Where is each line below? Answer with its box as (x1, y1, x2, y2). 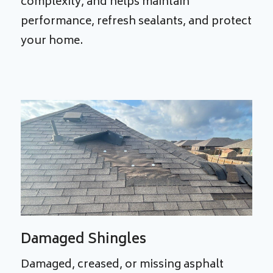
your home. (21, 32, 83, 52)
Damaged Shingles (21, 228, 147, 252)
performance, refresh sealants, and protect (21, 12, 252, 32)
